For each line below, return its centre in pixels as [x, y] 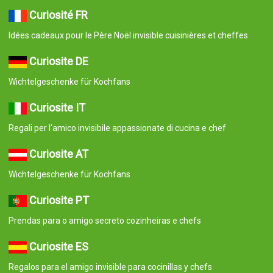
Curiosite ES [58, 246]
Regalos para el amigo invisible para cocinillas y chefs [110, 267]
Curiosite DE [58, 61]
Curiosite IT [57, 107]
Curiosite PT [59, 200]
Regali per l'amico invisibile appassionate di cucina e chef [117, 128]
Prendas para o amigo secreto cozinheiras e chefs [105, 220]
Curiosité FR [58, 15]
